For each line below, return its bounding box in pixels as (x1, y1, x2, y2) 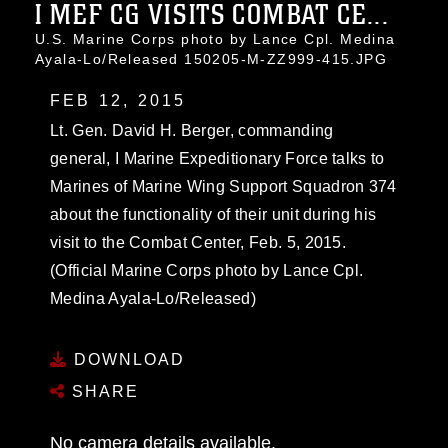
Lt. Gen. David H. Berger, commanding (50, 122, 334, 139)
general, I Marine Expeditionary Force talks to (50, 150, 385, 167)
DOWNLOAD (68, 350, 185, 368)
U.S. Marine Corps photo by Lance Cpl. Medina (35, 31, 396, 47)
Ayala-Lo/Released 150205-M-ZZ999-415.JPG (35, 51, 387, 67)
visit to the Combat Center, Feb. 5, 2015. (50, 234, 347, 251)
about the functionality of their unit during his (50, 206, 377, 223)
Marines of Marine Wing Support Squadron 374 (50, 178, 397, 195)
